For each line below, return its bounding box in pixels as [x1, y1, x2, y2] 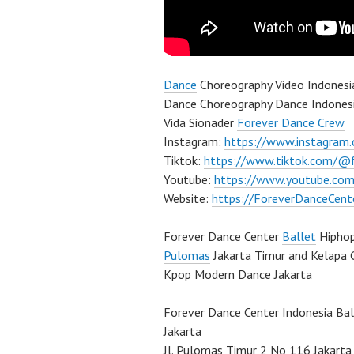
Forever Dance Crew [237, 115, 345, 131]
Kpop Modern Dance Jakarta [164, 266, 312, 283]
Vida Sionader [164, 115, 237, 131]
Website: [164, 190, 212, 207]
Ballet [282, 228, 316, 245]
